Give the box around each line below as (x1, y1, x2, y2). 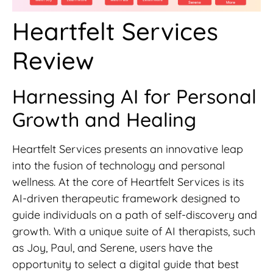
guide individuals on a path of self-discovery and (12, 207, 257, 222)
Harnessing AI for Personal (12, 83, 257, 108)
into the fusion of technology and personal (12, 158, 225, 172)
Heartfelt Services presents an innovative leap (12, 141, 243, 156)
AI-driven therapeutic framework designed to (12, 191, 240, 205)
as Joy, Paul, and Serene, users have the (12, 240, 213, 255)
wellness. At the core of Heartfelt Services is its (12, 174, 244, 189)
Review (12, 44, 94, 76)
